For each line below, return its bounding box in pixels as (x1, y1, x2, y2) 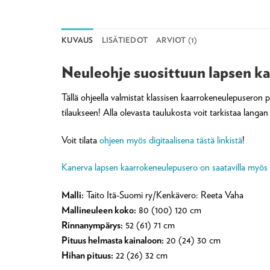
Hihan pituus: (61, 250, 113, 261)
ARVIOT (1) (156, 36, 198, 45)
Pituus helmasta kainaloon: (61, 234, 164, 246)
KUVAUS (61, 36, 93, 45)
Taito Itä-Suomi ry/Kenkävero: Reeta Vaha (84, 189, 243, 201)
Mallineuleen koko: (61, 204, 136, 216)
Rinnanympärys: (61, 219, 123, 231)
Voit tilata (61, 134, 99, 146)
